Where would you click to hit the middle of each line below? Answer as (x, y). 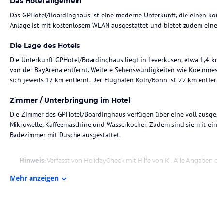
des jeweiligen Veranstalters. (149, 170)
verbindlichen (40, 170)
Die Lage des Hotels (45, 46)
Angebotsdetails (84, 170)
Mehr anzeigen (34, 178)
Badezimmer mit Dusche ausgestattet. (65, 135)
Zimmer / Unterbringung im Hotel (70, 100)
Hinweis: (32, 161)
